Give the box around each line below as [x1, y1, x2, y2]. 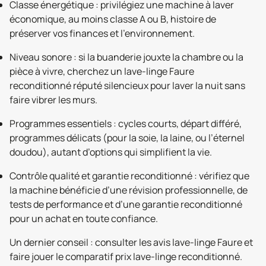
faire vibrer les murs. [9, 93, 97, 106]
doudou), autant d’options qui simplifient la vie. [9, 145, 212, 159]
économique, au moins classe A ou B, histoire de [9, 12, 216, 26]
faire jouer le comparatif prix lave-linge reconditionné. [9, 250, 242, 263]
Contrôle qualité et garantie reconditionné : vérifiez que [9, 169, 249, 182]
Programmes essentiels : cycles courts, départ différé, [9, 117, 242, 130]
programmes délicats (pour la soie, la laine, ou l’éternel [9, 131, 245, 144]
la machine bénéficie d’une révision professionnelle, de [9, 183, 248, 197]
